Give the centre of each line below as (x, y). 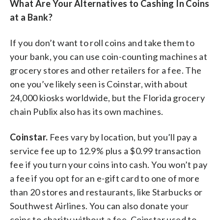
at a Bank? (31, 17)
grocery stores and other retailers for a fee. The (106, 70)
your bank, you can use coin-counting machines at (109, 56)
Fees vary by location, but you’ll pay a (123, 137)
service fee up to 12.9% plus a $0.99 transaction (106, 151)
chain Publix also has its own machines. (87, 111)
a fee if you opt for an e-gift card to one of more (105, 178)
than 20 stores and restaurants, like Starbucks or (106, 192)
